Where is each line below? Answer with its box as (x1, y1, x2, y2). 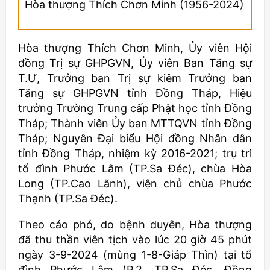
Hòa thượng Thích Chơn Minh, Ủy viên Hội (18, 42, 252, 54)
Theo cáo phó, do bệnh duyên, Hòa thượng (18, 218, 252, 231)
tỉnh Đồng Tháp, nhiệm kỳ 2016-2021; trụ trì (18, 147, 252, 160)
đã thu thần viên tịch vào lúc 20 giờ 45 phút (18, 233, 252, 246)
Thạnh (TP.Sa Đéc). (18, 192, 118, 205)
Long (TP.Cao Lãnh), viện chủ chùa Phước (18, 177, 252, 190)
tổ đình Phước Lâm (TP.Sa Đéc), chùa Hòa (18, 162, 252, 175)
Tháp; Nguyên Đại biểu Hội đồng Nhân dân (18, 132, 252, 145)
